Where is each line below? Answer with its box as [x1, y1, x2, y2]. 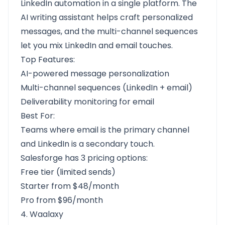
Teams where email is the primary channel [21, 124, 189, 136]
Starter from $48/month [21, 180, 119, 192]
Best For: [21, 110, 55, 122]
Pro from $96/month [21, 194, 103, 206]
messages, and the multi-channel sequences [21, 26, 198, 37]
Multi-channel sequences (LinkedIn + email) [21, 82, 192, 93]
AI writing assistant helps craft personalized [21, 12, 193, 23]
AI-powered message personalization [21, 68, 169, 79]
